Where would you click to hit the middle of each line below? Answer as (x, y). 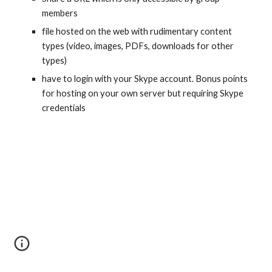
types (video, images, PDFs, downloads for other (138, 46)
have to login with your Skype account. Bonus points (145, 79)
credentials (64, 108)
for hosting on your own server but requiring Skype (143, 93)
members (60, 13)
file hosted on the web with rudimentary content (137, 31)
